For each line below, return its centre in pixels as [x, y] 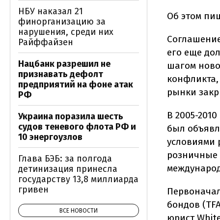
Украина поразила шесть [71, 116]
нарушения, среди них [66, 32]
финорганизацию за [62, 22]
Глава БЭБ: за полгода [65, 159]
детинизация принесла [68, 169]
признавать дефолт [61, 74]
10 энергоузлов [50, 137]
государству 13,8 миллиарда [78, 179]
